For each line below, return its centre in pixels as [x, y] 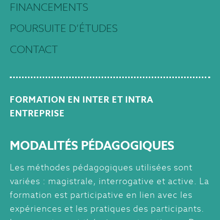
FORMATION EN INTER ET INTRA [82, 100]
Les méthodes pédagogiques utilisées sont [101, 168]
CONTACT [34, 50]
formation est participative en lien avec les [101, 195]
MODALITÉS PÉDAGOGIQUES [92, 146]
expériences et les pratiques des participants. [107, 209]
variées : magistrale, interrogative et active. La [110, 181]
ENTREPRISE [37, 114]
